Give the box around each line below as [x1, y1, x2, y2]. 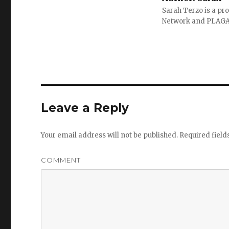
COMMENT [41, 156, 81, 165]
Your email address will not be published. [41, 131, 178, 140]
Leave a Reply [41, 101, 129, 116]
